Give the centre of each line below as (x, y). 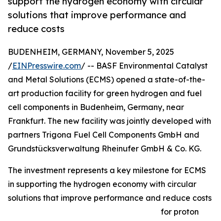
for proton (180, 212)
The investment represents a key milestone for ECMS (107, 170)
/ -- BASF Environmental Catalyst (144, 66)
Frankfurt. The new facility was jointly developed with (110, 121)
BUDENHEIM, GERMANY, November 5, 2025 (91, 52)
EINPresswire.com (47, 66)
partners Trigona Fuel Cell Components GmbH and (104, 135)
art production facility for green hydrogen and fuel (105, 93)
